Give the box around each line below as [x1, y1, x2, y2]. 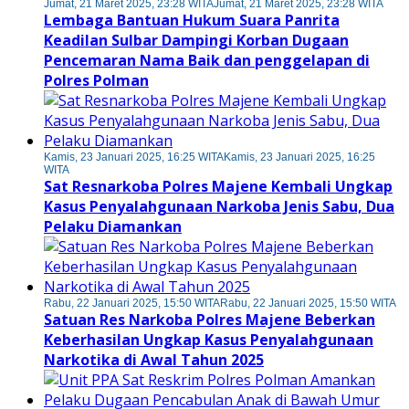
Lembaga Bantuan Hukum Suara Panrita [44, 10, 340, 31]
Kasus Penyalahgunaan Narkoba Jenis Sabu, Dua [44, 196, 394, 217]
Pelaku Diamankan [44, 216, 182, 237]
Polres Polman [44, 70, 149, 91]
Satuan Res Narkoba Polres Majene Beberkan [44, 309, 375, 330]
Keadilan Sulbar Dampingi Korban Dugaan [44, 30, 349, 51]
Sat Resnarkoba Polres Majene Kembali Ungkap [44, 176, 393, 197]
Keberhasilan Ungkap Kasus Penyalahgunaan [44, 330, 373, 351]
